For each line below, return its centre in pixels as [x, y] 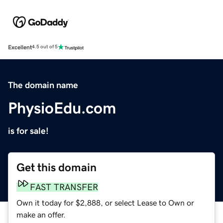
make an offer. [41, 214]
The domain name [43, 85]
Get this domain [56, 167]
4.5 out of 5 [45, 47]
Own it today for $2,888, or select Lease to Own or [105, 202]
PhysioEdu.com [62, 108]
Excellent [20, 47]
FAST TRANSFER [64, 187]
